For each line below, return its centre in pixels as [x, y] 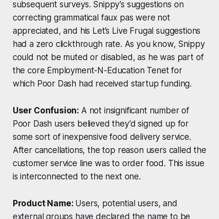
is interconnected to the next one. [77, 177]
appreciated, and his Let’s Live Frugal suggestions [107, 31]
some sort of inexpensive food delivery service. [102, 137]
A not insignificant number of [135, 111]
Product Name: [44, 204]
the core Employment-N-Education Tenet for [97, 71]
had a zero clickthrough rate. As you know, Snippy [109, 44]
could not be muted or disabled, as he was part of [108, 57]
